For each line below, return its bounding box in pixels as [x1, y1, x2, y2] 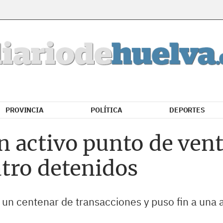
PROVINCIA [5, 106, 44, 114]
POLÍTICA [91, 106, 122, 114]
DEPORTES [169, 106, 205, 114]
